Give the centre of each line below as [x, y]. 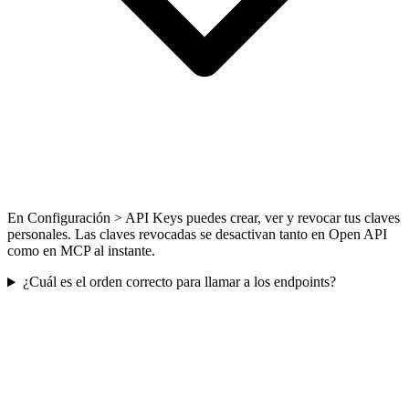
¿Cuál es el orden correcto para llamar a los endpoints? [179, 282]
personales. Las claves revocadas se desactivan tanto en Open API [197, 235]
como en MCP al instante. [81, 251]
